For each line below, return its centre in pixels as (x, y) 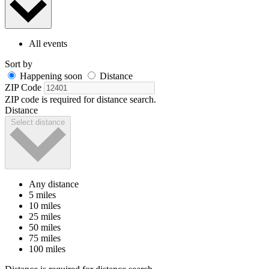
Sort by (19, 64)
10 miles (45, 206)
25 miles (45, 217)
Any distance (54, 184)
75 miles (45, 238)
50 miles (45, 228)
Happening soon (51, 76)
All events (48, 44)
